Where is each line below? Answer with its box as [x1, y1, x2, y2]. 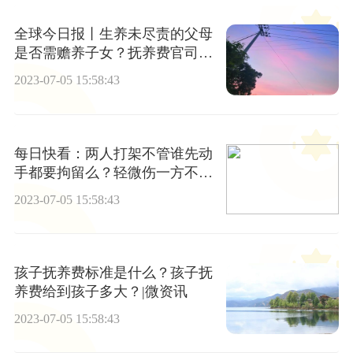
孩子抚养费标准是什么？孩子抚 [13, 264, 213, 281]
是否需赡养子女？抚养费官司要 [13, 45, 213, 61]
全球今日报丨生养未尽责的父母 [13, 26, 213, 43]
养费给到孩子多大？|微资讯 [13, 283, 188, 299]
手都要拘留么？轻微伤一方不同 [13, 164, 213, 180]
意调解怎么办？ [13, 183, 113, 199]
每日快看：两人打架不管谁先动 [13, 145, 213, 162]
